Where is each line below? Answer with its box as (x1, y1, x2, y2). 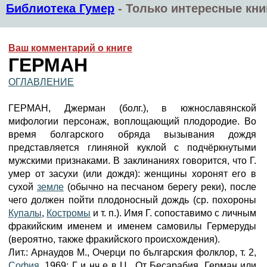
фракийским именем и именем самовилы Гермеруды (8, 221, 256, 231)
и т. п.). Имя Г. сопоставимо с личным (91, 208, 256, 218)
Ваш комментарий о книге (8, 43, 132, 53)
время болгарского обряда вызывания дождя (8, 129, 256, 139)
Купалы (8, 208, 42, 218)
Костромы (46, 208, 91, 218)
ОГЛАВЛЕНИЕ (8, 77, 74, 87)
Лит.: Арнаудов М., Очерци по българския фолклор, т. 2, (8, 247, 256, 257)
